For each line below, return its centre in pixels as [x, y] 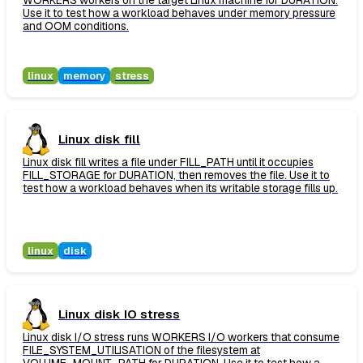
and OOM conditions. [76, 26]
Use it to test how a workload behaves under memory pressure [179, 13]
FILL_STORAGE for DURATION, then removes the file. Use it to [176, 175]
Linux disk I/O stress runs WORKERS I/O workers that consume [181, 337]
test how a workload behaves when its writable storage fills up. [180, 188]
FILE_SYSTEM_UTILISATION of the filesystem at [141, 350]
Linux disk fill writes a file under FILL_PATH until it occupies [168, 162]
